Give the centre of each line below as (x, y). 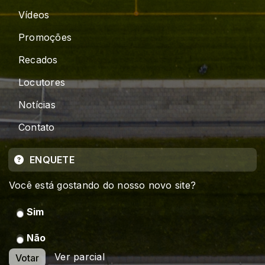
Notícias (37, 105)
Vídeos (34, 15)
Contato (37, 127)
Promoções (45, 38)
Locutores (42, 83)
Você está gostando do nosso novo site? (103, 185)
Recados (38, 60)
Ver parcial (80, 257)
